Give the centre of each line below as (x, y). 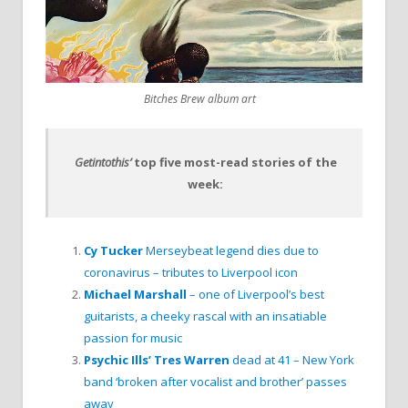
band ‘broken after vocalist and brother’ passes (215, 381)
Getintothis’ (104, 162)
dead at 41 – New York (292, 359)
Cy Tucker (113, 250)
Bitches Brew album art (199, 99)
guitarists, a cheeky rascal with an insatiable (205, 316)
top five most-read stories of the (235, 162)
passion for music (133, 337)
